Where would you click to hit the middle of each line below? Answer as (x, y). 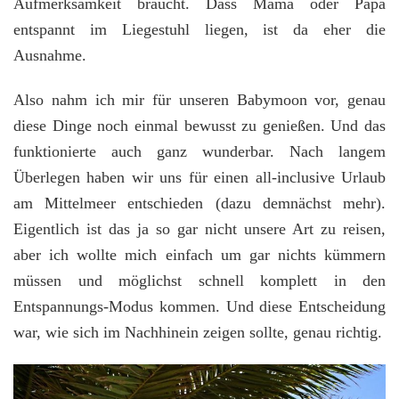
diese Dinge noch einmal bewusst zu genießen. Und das (199, 125)
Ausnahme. (50, 55)
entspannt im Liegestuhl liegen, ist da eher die (199, 29)
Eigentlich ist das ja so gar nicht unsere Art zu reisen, (199, 228)
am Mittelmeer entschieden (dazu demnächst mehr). (199, 203)
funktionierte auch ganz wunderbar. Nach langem (199, 151)
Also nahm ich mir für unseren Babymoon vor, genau (199, 99)
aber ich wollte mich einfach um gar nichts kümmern (199, 254)
